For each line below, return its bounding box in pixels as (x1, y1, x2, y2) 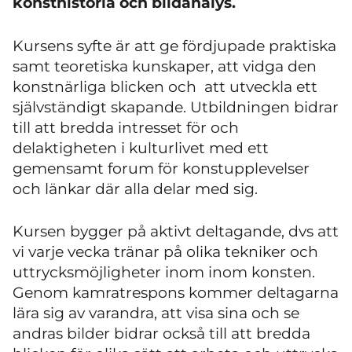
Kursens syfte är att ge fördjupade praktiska (13, 36, 336, 55)
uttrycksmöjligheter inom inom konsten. (13, 263, 315, 281)
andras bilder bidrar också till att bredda (13, 324, 310, 343)
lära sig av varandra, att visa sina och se (13, 304, 299, 322)
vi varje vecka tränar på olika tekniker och (13, 243, 318, 261)
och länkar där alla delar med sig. (13, 179, 258, 198)
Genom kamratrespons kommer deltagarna (13, 284, 339, 302)
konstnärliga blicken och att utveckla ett (13, 77, 317, 96)
